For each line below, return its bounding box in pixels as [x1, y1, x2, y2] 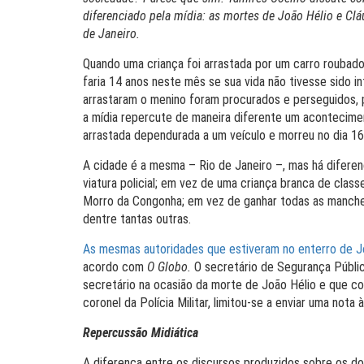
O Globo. [147, 259, 194, 275]
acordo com [83, 259, 147, 275]
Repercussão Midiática [83, 325, 198, 340]
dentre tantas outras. [83, 211, 191, 227]
